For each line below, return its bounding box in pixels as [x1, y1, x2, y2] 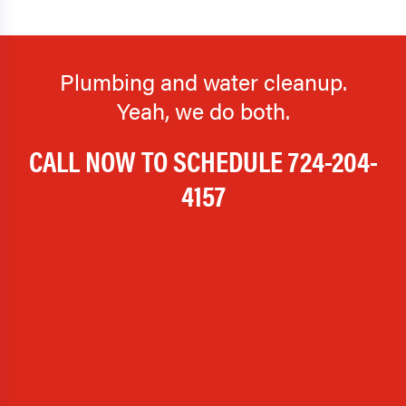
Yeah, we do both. [116, 94, 290, 127]
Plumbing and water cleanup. [59, 65, 347, 98]
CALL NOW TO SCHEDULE [28, 140, 288, 181]
